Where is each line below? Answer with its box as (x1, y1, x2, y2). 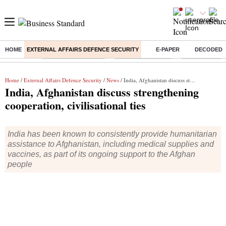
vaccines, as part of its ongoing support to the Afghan (8, 150, 195, 158)
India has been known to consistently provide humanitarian (8, 130, 217, 138)
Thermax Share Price (43, 49, 104, 56)
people (8, 160, 32, 168)
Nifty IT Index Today (115, 49, 171, 56)
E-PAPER (156, 46, 180, 52)
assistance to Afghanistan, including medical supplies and (8, 140, 214, 148)
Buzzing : (5, 49, 37, 57)
